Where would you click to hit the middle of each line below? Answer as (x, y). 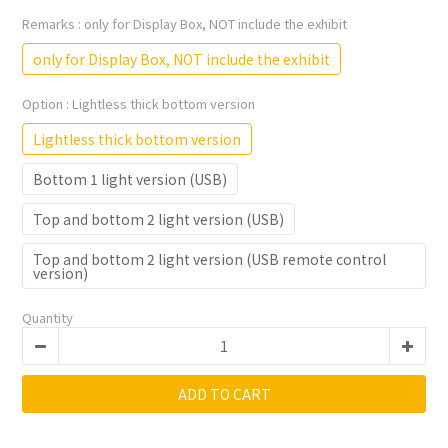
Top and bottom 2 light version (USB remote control (209, 259)
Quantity (47, 318)
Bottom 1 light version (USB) (130, 179)
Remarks (50, 24)
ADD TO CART (224, 394)
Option (44, 104)
